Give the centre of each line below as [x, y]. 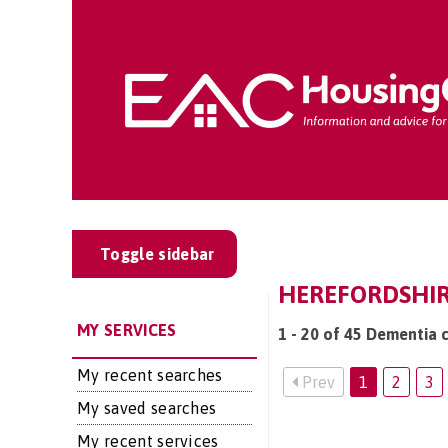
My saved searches [147, 408]
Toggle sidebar [157, 254]
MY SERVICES [127, 330]
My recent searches [150, 375]
